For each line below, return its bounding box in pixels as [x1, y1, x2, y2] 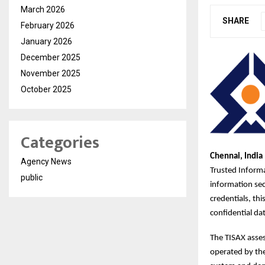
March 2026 [21, 5, 65, 14]
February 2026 [21, 21, 75, 30]
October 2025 [21, 85, 72, 94]
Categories [21, 129, 99, 157]
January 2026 [21, 37, 72, 46]
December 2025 [21, 53, 80, 62]
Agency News [21, 157, 72, 166]
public [21, 173, 43, 182]
